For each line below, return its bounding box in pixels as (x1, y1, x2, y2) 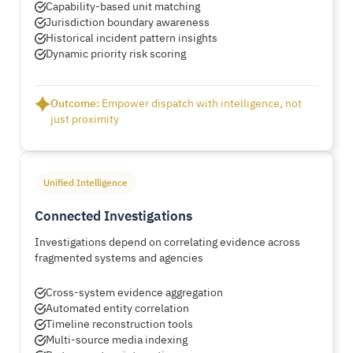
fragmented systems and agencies (35, 250, 203, 265)
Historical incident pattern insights (46, 30, 217, 45)
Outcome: (50, 95, 99, 110)
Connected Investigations (35, 206, 192, 225)
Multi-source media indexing (46, 332, 188, 347)
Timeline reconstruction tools (46, 316, 193, 331)
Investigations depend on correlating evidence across (35, 234, 300, 249)
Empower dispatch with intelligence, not (99, 95, 302, 110)
